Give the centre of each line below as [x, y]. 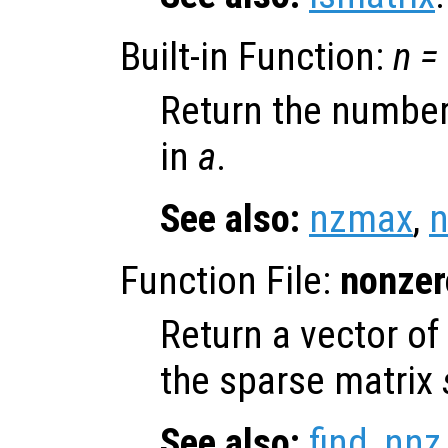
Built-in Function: [256, 56]
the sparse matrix [301, 380]
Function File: [230, 280]
